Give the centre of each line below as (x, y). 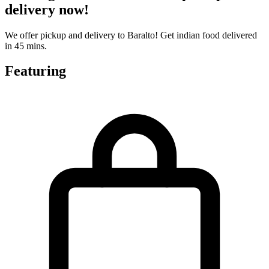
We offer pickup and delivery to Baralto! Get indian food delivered (131, 35)
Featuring (35, 71)
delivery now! (47, 9)
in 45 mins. (26, 46)
